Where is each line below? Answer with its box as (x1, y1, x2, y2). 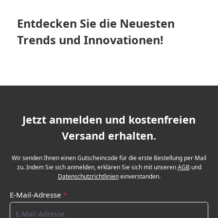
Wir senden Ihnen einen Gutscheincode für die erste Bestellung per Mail (12, 154, 206, 163)
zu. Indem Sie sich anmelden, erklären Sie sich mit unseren (17, 163, 178, 172)
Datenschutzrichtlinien (57, 172, 119, 181)
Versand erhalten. (62, 128, 156, 143)
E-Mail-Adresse (10, 190, 63, 200)
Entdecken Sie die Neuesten (17, 15, 175, 31)
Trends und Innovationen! (17, 32, 163, 48)
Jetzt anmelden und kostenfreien (22, 112, 196, 127)
